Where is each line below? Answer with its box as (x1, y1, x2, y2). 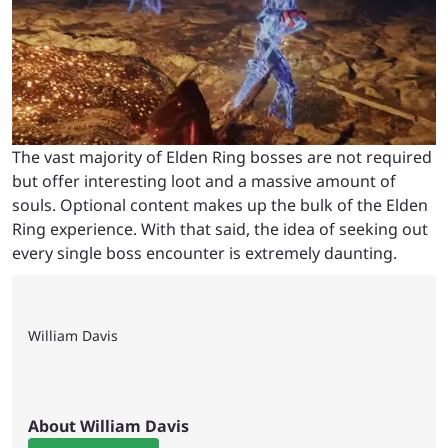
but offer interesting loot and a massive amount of (12, 169, 396, 192)
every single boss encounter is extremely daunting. (12, 241, 397, 264)
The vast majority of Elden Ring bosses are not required (12, 145, 432, 168)
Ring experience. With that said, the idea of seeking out (12, 217, 428, 240)
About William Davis (28, 414, 189, 437)
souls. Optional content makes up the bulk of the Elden (12, 193, 428, 216)
